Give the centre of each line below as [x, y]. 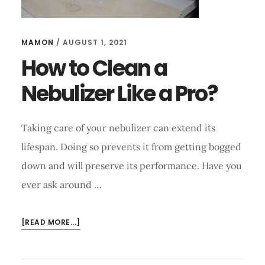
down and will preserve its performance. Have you [131, 166]
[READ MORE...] [51, 222]
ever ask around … [61, 185]
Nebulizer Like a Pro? [119, 94]
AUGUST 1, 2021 [95, 43]
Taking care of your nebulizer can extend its [118, 128]
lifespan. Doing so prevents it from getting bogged [131, 147]
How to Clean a [94, 69]
